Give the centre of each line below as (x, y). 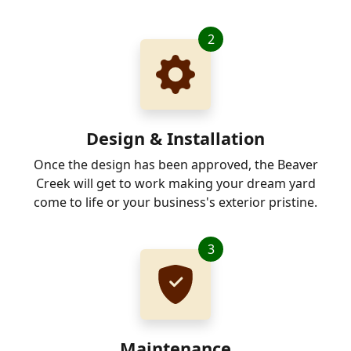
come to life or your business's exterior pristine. (175, 203)
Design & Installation (175, 139)
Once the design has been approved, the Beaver (175, 165)
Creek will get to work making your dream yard (175, 184)
